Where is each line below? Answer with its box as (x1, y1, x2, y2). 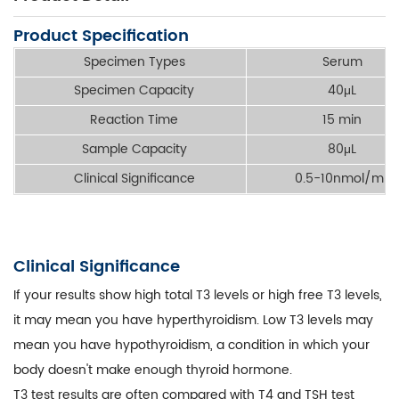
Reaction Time (90, 109, 178, 130)
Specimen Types (83, 51, 185, 72)
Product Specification (13, 22, 189, 49)
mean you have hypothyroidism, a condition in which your (13, 334, 370, 355)
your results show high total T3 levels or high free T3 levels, (20, 284, 382, 305)
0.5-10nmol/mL (295, 167, 389, 189)
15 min (322, 109, 362, 130)
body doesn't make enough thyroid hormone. (13, 359, 292, 380)
